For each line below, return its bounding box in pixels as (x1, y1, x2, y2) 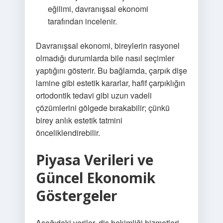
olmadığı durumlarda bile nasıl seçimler (35, 52, 174, 64)
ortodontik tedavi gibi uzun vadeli (35, 90, 152, 101)
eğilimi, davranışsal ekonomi (47, 3, 148, 14)
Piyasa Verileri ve (35, 150, 153, 169)
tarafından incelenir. (47, 15, 117, 27)
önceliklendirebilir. (35, 127, 100, 138)
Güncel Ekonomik (35, 168, 155, 187)
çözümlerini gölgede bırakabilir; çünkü (35, 102, 170, 113)
